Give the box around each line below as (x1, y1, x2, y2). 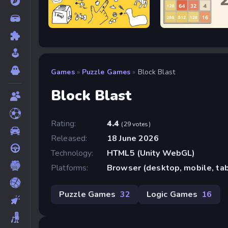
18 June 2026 (107, 132, 159, 144)
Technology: (51, 147, 94, 159)
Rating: (51, 118, 76, 129)
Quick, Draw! (52, 21, 89, 30)
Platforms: (51, 162, 89, 174)
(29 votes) (121, 120, 151, 128)
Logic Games (146, 188, 198, 200)
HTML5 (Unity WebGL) (107, 147, 195, 159)
